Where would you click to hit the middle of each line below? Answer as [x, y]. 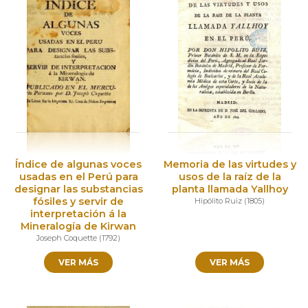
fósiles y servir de [78, 202]
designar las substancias [78, 189]
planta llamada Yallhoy [230, 189]
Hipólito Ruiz [218, 201]
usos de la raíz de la [230, 177]
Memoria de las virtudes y [230, 165]
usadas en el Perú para [78, 177]
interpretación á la [78, 214]
